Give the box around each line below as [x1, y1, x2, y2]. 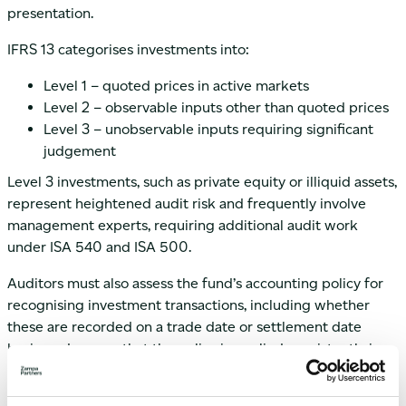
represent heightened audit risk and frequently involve [7, 195, 366, 212]
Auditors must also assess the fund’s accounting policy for [7, 275, 383, 292]
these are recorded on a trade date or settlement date [7, 318, 362, 335]
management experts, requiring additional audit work [7, 217, 358, 234]
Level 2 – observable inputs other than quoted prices [43, 99, 389, 116]
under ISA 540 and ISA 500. [7, 238, 191, 256]
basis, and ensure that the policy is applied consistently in [7, 340, 381, 357]
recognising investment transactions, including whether [7, 296, 370, 314]
